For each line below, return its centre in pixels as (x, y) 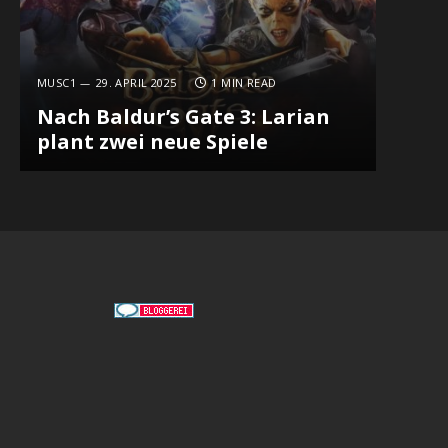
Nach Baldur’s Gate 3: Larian (183, 117)
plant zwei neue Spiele (152, 142)
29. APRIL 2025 (136, 83)
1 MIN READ (244, 83)
